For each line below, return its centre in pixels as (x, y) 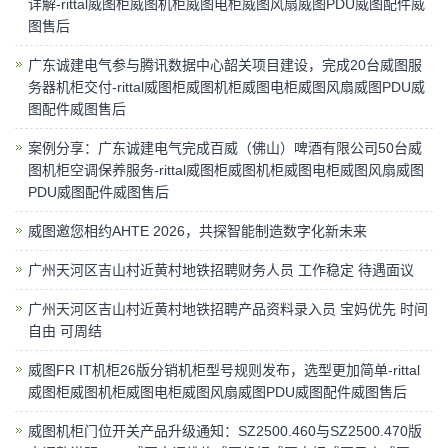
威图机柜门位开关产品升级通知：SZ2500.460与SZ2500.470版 (225, 430)
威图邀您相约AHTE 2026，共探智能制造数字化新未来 (197, 230)
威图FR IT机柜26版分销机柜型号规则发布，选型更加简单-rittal (224, 369)
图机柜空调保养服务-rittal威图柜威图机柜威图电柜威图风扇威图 (226, 169)
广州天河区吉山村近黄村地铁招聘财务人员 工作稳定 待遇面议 (221, 269)
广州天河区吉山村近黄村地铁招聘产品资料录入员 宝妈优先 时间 (228, 308)
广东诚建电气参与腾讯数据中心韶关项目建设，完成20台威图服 (225, 64)
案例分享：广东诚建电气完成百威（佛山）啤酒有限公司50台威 (225, 147)
